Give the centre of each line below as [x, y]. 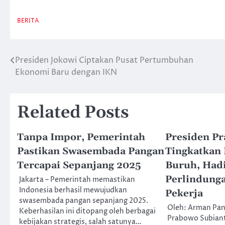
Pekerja [184, 193]
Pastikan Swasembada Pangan [91, 151]
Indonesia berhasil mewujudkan [73, 190]
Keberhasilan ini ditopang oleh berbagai [87, 211]
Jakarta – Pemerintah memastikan [77, 180]
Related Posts [73, 113]
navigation [42, 81]
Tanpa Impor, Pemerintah [81, 137]
